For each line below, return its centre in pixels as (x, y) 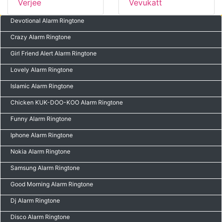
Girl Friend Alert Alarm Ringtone (54, 53)
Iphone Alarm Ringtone (42, 135)
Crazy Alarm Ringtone (41, 37)
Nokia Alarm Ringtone (40, 151)
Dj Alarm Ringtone (35, 200)
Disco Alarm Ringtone (40, 217)
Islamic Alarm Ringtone (42, 86)
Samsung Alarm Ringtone (45, 168)
